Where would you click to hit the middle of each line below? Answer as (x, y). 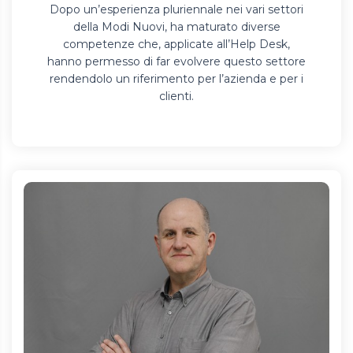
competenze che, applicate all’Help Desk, (176, 45)
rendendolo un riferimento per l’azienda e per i (176, 79)
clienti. (176, 97)
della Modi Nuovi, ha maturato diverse (176, 27)
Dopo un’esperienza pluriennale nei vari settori (176, 10)
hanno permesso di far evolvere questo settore (176, 62)
